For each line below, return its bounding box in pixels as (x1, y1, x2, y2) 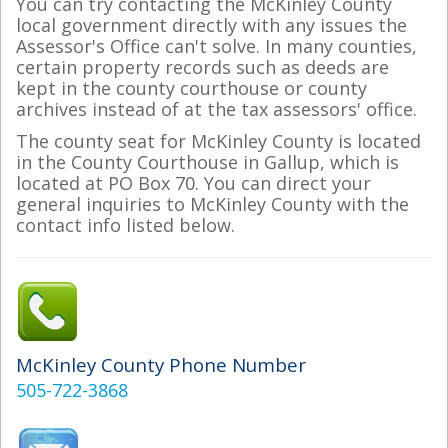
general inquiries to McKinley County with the (16, 191, 409, 216)
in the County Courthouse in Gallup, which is (16, 149, 399, 174)
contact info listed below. (16, 212, 235, 237)
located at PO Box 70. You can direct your (16, 170, 371, 195)
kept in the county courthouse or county (16, 76, 367, 100)
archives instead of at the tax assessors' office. (16, 97, 417, 121)
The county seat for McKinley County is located (16, 128, 421, 153)
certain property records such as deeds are (16, 55, 389, 79)
